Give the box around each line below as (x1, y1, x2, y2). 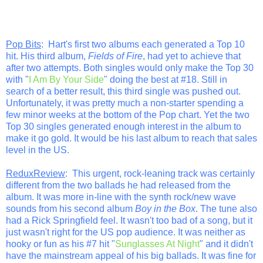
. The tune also (195, 203, 257, 214)
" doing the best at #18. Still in (104, 74, 227, 85)
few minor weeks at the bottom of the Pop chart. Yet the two (6, 109, 249, 120)
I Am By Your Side (29, 74, 104, 85)
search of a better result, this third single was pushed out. (6, 86, 241, 96)
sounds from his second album (6, 203, 135, 214)
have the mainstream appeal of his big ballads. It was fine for (6, 250, 256, 261)
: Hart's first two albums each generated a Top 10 (41, 39, 245, 49)
